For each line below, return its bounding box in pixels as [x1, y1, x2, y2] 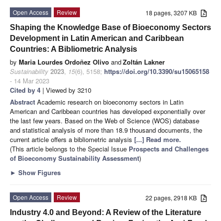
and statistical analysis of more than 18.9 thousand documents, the [10, 125, 202, 135]
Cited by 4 [10, 85, 40, 95]
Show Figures [16, 167, 61, 177]
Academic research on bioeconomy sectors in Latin [37, 97, 184, 107]
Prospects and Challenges [129, 144, 209, 153]
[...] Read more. [134, 134, 181, 144]
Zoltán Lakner [123, 57, 165, 67]
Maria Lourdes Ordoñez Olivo [19, 57, 109, 67]
